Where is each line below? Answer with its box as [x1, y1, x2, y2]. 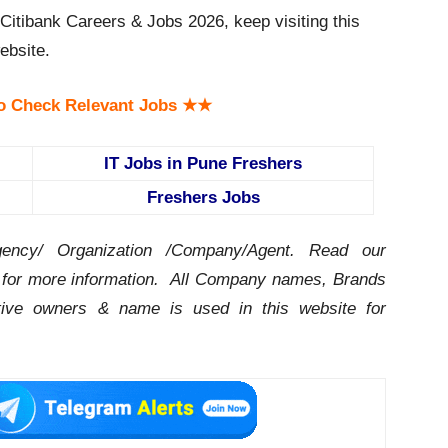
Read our [309, 241, 387, 261]
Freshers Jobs [146, 188, 260, 208]
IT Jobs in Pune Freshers [104, 154, 302, 174]
